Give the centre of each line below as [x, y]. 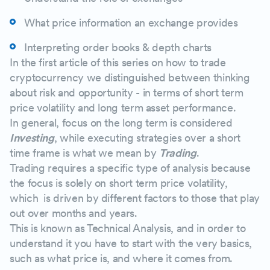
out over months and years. [75, 213]
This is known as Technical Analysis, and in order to [128, 228]
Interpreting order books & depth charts [118, 47]
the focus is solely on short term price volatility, [119, 183]
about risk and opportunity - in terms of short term [127, 93]
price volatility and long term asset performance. [123, 108]
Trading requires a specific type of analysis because [130, 168]
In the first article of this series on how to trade [118, 62]
